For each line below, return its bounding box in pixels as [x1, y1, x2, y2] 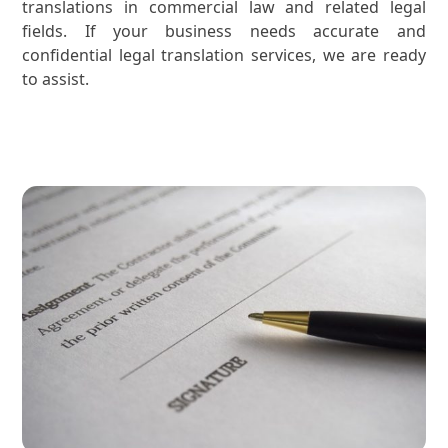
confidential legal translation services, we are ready [22, 44, 426, 67]
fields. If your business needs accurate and [22, 20, 426, 43]
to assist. [22, 68, 90, 91]
